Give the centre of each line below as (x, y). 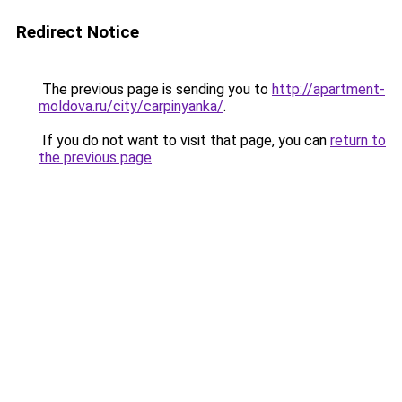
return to (358, 140)
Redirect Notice (78, 32)
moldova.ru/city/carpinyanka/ (131, 106)
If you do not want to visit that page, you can (184, 140)
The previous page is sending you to (155, 89)
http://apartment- (328, 89)
